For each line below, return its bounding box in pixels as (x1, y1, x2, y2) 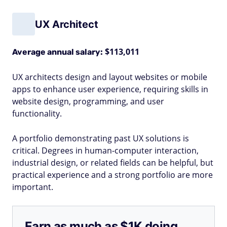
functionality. (12, 108, 62, 119)
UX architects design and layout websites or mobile (12, 71, 207, 83)
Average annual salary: (12, 47, 103, 57)
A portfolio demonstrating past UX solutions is (12, 133, 189, 144)
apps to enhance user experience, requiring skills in (12, 84, 208, 95)
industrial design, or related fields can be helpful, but (12, 157, 213, 168)
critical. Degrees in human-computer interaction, (12, 145, 199, 156)
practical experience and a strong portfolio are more (12, 169, 213, 180)
